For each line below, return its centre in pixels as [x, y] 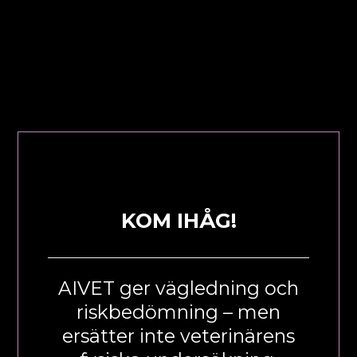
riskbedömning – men [178, 312]
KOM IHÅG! [178, 220]
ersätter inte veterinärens [178, 335]
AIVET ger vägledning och [178, 288]
